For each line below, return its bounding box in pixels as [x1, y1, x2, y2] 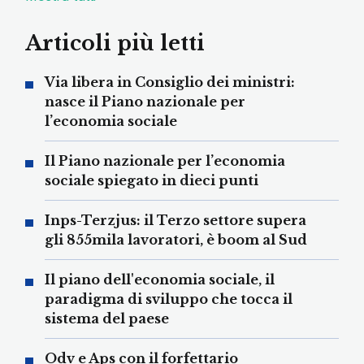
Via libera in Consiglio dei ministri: [45, 74, 295, 91]
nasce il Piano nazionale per [45, 93, 245, 110]
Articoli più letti [25, 31, 205, 57]
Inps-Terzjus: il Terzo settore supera [45, 212, 306, 229]
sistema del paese [45, 310, 169, 327]
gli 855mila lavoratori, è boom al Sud [45, 232, 307, 249]
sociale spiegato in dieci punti [45, 172, 258, 189]
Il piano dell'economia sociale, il [45, 271, 275, 288]
